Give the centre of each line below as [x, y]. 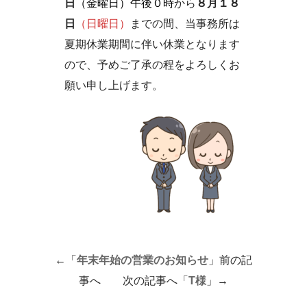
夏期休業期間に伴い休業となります [152, 44]
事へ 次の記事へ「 [133, 281]
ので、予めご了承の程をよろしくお [152, 65]
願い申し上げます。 [113, 85]
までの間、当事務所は [185, 24]
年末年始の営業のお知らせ [142, 260]
